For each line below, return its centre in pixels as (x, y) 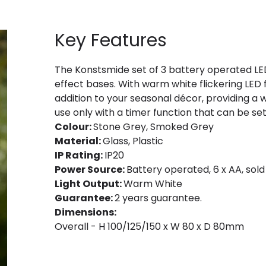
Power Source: (91, 169)
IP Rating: (80, 155)
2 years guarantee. (158, 198)
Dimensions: (85, 212)
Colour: (74, 126)
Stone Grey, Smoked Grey (153, 126)
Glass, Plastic (133, 141)
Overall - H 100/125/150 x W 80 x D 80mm (149, 226)
